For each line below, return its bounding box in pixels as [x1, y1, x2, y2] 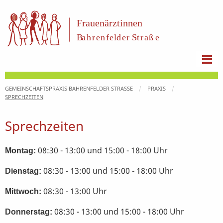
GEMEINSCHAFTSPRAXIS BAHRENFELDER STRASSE [5, 85, 130, 93]
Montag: [5, 146, 36, 155]
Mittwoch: [5, 187, 41, 196]
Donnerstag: [5, 207, 52, 216]
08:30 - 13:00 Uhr [41, 185, 107, 197]
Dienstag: [5, 166, 41, 175]
